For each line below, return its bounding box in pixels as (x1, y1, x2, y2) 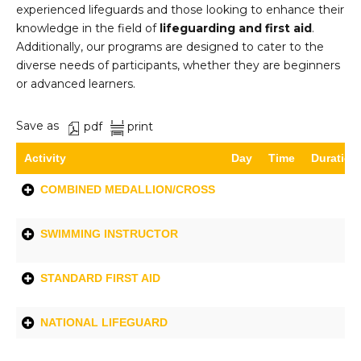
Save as (16, 118, 59, 134)
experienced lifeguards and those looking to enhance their (16, 2, 344, 18)
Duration (311, 151, 359, 165)
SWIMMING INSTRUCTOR (40, 227, 178, 241)
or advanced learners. (16, 77, 135, 92)
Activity (24, 151, 66, 165)
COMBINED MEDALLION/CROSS (40, 183, 215, 197)
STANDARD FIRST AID (40, 272, 160, 285)
